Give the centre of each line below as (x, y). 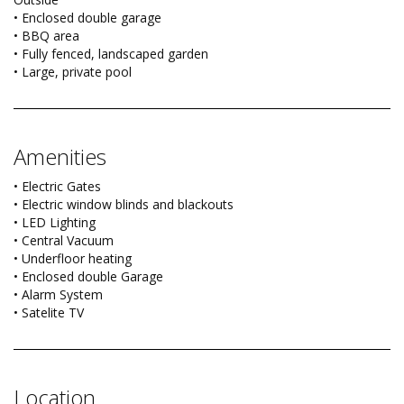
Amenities (60, 157)
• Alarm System (58, 295)
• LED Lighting (55, 223)
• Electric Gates (57, 187)
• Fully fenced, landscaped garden (111, 54)
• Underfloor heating (73, 259)
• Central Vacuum (64, 241)
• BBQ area (46, 36)
